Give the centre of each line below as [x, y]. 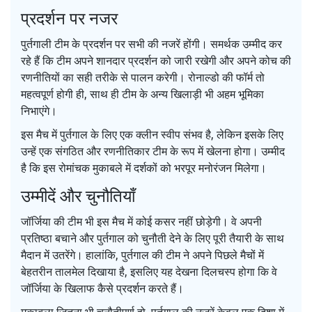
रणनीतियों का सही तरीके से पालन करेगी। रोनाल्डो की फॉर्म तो [143, 78]
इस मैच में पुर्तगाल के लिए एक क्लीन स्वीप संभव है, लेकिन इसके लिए [152, 135]
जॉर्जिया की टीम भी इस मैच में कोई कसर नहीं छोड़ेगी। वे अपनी [141, 222]
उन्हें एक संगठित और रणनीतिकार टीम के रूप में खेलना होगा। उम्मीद [153, 151]
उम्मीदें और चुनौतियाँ [78, 196]
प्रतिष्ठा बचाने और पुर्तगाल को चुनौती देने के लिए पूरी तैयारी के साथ [153, 239]
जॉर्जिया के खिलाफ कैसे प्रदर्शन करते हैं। [102, 289]
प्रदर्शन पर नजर [69, 19]
